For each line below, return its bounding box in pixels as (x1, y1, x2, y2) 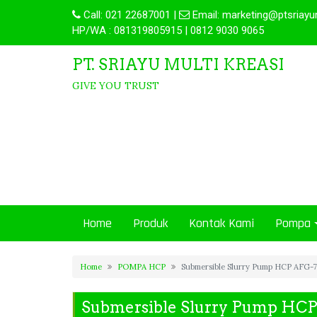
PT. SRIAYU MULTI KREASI (72, 55, 284, 74)
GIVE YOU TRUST (72, 79, 159, 92)
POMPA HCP (117, 262, 166, 272)
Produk (133, 215, 168, 231)
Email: (190, 8, 222, 21)
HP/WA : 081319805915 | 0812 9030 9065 (72, 24, 264, 37)
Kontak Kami (189, 215, 254, 231)
